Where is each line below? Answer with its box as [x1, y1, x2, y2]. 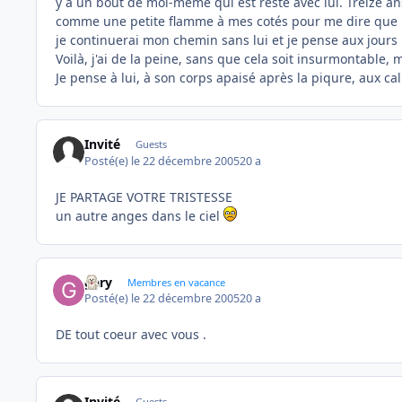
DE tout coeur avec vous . [56, 326, 206, 344]
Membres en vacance [127, 275, 225, 289]
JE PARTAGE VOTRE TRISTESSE [56, 188, 232, 205]
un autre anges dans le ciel [56, 206, 223, 224]
